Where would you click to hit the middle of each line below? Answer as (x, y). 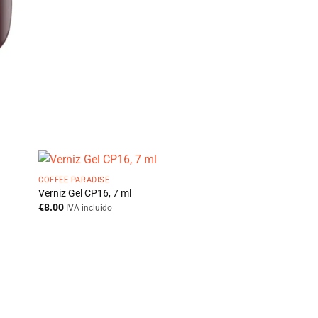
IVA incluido (89, 208)
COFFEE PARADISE (74, 180)
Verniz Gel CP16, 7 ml (85, 194)
